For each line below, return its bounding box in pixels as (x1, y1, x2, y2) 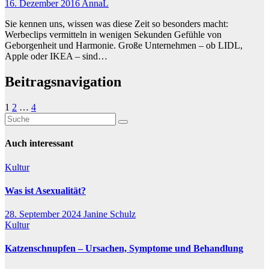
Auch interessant (5, 138, 73, 149)
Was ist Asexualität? (5, 185, 86, 196)
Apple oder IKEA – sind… (5, 51, 107, 62)
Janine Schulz (83, 209, 136, 220)
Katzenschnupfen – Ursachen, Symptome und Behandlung (5, 243, 243, 254)
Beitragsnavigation (5, 74, 121, 90)
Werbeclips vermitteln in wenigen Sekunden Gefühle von (5, 29, 222, 40)
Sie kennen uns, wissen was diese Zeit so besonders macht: (5, 19, 228, 29)
